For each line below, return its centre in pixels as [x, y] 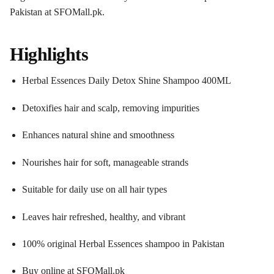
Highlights [49, 54]
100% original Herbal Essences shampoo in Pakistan [123, 244]
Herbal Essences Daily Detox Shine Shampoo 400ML [127, 81]
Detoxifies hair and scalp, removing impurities [111, 108]
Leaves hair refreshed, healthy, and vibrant [104, 217]
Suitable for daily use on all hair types [94, 190]
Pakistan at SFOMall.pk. [57, 12]
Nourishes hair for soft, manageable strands [105, 162]
